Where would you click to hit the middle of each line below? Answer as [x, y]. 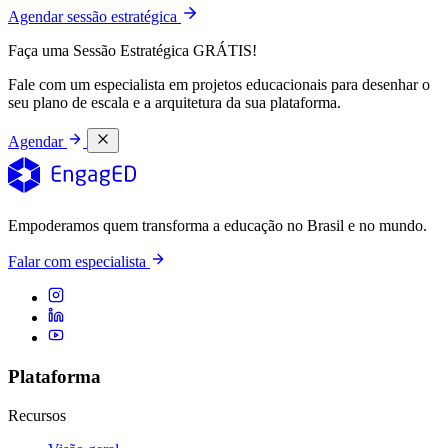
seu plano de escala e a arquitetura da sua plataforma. [174, 103]
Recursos [37, 415]
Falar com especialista [79, 262]
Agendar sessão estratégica [94, 17]
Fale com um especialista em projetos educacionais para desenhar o [219, 85]
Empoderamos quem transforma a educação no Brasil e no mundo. [217, 226]
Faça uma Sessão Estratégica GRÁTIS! [132, 51]
